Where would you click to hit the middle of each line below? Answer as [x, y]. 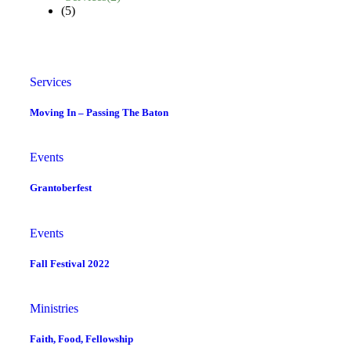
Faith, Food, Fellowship [81, 339]
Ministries [54, 308]
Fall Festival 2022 [70, 263]
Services [51, 81]
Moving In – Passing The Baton [99, 112]
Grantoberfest [61, 188]
